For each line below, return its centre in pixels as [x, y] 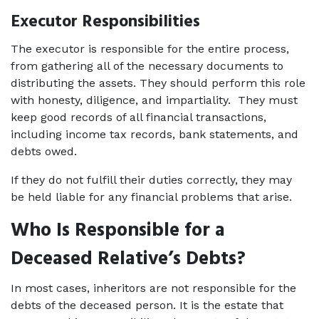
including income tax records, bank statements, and [155, 134]
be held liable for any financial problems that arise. [153, 197]
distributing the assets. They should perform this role [158, 83]
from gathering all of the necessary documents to [147, 66]
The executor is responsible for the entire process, [150, 49]
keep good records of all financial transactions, [138, 117]
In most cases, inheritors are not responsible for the [153, 288]
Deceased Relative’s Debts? [128, 260]
